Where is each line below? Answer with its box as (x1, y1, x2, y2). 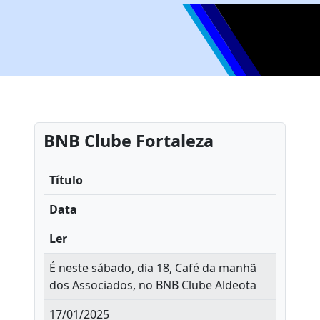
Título (49, 172, 83, 188)
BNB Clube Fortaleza (44, 129, 214, 152)
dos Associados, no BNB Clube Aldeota (49, 277, 256, 293)
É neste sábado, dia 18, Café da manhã (49, 260, 256, 276)
